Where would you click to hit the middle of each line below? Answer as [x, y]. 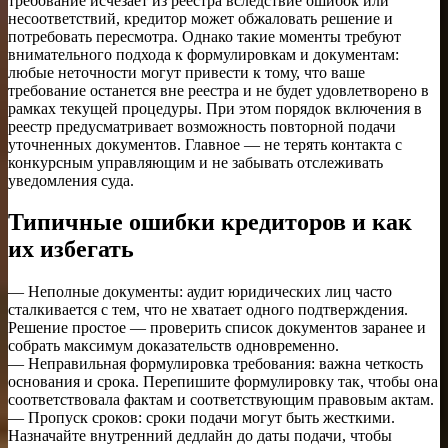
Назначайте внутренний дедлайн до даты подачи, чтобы [200, 436]
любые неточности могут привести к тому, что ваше [186, 72]
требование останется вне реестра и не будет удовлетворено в [218, 90]
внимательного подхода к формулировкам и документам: [203, 54]
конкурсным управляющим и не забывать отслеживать [195, 162]
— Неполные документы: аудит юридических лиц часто [200, 292]
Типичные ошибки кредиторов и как [210, 222]
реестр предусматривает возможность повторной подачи [202, 126]
